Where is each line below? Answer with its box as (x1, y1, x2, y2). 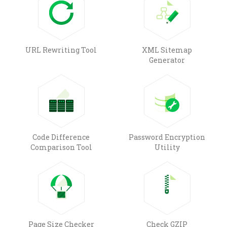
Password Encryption (129, 132, 205, 142)
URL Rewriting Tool (25, 45, 97, 55)
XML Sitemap (142, 45, 192, 55)
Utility (154, 142, 180, 152)
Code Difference (32, 132, 90, 142)
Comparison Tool (30, 142, 92, 152)
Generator (149, 55, 185, 65)
